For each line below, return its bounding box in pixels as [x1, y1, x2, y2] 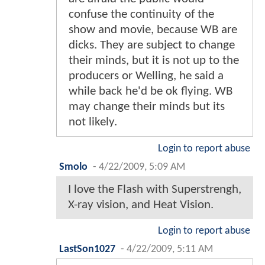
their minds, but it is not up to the [69, 54, 239, 67]
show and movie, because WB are [69, 23, 237, 36]
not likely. [69, 115, 117, 128]
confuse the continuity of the [69, 8, 214, 21]
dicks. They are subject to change [69, 38, 235, 51]
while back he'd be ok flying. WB [69, 85, 232, 98]
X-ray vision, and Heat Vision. [68, 198, 214, 211]
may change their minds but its [69, 100, 225, 113]
